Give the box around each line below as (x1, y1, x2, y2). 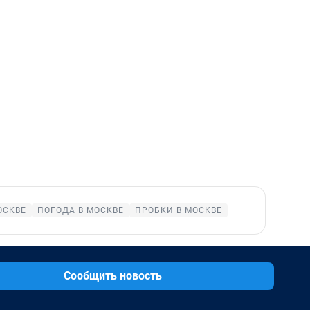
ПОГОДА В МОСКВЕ (37, 206, 124, 216)
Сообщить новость (64, 269, 162, 283)
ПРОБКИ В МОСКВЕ (135, 206, 222, 216)
